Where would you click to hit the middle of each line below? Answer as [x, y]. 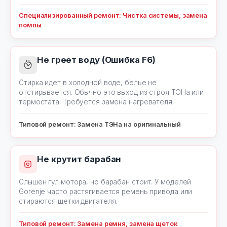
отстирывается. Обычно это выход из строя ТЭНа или [111, 92]
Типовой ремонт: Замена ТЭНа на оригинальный [100, 124]
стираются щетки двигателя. [68, 201]
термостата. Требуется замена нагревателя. [96, 102]
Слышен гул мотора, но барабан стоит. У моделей [105, 182]
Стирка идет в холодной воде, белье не [88, 83]
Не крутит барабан [79, 159]
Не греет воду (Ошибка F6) [96, 60]
